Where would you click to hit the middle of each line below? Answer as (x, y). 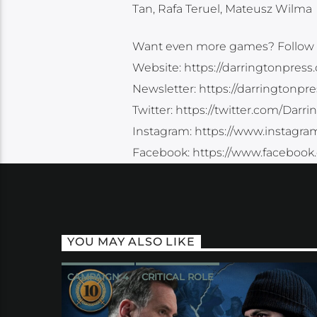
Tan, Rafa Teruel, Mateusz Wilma (222, 9)
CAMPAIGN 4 (98, 277)
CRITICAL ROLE (178, 277)
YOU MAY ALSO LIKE (131, 242)
